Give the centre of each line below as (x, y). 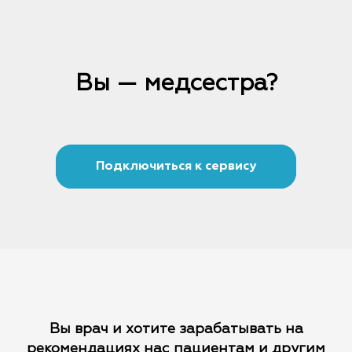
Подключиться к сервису (176, 167)
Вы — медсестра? (176, 84)
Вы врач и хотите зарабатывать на (176, 330)
